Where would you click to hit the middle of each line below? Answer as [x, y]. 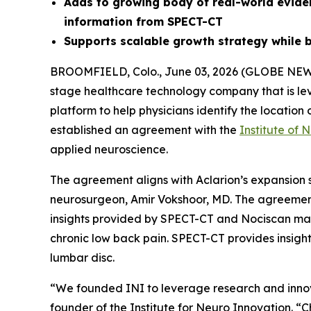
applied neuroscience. [109, 150]
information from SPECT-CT [145, 22]
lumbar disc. [82, 258]
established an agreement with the [145, 130]
